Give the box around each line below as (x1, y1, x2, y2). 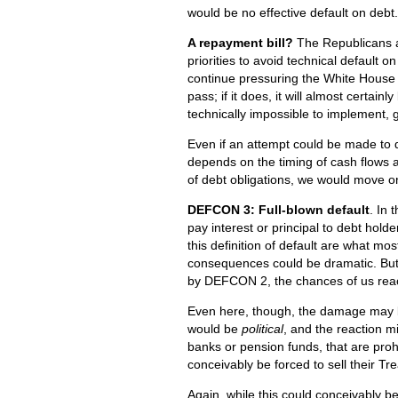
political (242, 322, 283, 337)
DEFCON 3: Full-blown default (187, 203, 370, 218)
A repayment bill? (187, 36, 293, 51)
